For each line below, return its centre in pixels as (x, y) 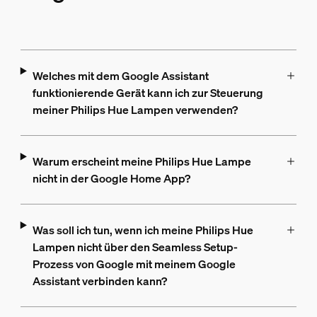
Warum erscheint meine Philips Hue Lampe (142, 161)
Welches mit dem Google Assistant (120, 76)
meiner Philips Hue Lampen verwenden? (135, 110)
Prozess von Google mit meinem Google (134, 264)
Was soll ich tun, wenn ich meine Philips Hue (143, 230)
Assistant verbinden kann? (99, 281)
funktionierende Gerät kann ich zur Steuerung (148, 93)
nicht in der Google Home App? (111, 178)
